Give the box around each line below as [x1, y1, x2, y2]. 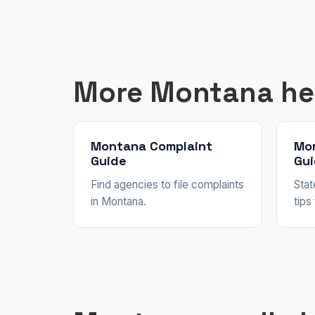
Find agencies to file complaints [91, 177, 244, 191]
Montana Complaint [91, 137, 212, 154]
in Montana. [91, 194, 146, 208]
